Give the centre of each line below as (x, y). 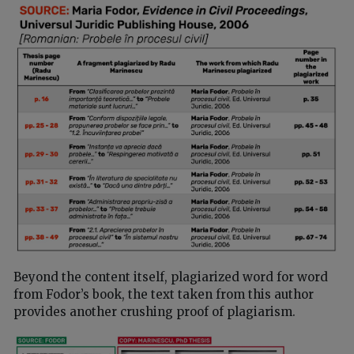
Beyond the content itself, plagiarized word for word (171, 277)
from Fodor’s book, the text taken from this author (164, 294)
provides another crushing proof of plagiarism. (154, 311)
